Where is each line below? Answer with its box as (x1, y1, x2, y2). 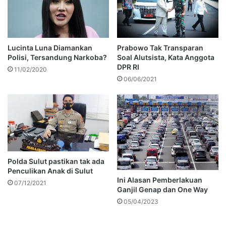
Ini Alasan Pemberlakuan (117, 176, 202, 185)
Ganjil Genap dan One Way (117, 185, 208, 194)
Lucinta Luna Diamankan (8, 43, 92, 52)
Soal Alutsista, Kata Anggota (117, 52, 214, 62)
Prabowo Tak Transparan (117, 43, 203, 52)
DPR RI (117, 62, 139, 71)
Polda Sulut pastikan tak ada (8, 157, 104, 166)
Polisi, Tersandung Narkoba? (8, 52, 107, 62)
